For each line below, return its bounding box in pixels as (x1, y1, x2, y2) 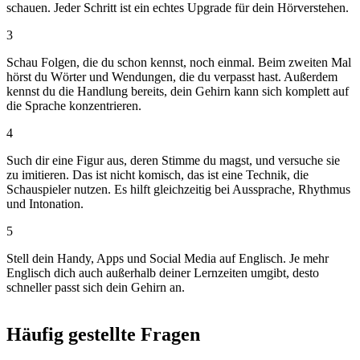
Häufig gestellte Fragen (6, 323, 200, 345)
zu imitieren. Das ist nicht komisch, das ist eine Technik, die (6, 167, 309, 182)
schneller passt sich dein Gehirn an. (6, 280, 185, 294)
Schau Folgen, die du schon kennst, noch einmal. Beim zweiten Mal (6, 55, 351, 69)
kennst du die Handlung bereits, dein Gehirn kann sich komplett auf (6, 84, 349, 98)
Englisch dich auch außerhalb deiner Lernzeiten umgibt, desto (6, 265, 319, 280)
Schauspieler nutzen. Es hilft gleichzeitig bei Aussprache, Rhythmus (6, 182, 350, 196)
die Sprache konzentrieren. (6, 98, 141, 112)
